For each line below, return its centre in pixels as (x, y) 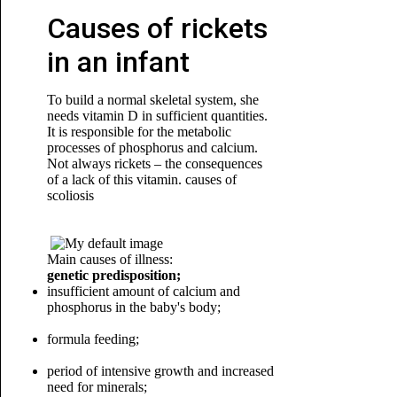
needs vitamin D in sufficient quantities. (157, 116)
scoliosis (70, 195)
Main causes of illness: (109, 259)
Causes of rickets (157, 28)
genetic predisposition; (113, 275)
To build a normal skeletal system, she (152, 100)
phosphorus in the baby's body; (133, 307)
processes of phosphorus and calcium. (152, 148)
